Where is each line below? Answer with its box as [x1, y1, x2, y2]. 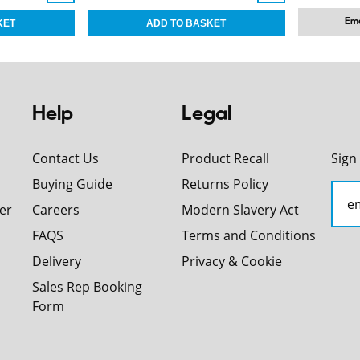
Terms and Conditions [182, 227, 317, 244]
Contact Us [32, 149, 100, 167]
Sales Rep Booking [32, 278, 143, 296]
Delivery [32, 252, 82, 270]
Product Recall [182, 149, 270, 167]
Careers [32, 201, 80, 219]
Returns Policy [182, 175, 269, 193]
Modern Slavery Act [182, 201, 300, 219]
